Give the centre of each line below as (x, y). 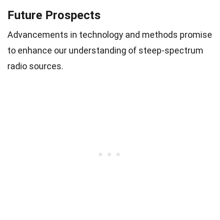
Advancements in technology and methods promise (110, 34)
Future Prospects (54, 15)
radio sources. (35, 66)
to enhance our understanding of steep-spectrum (105, 50)
